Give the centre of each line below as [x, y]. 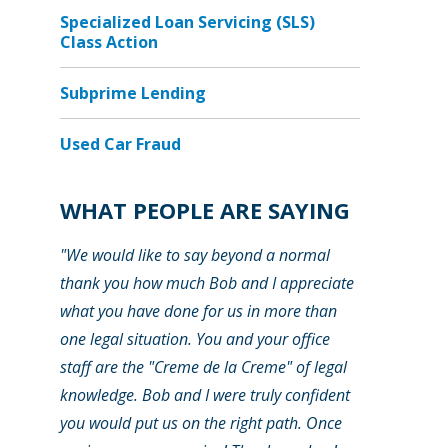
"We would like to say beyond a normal [195, 255]
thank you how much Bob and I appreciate [207, 283]
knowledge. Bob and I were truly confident [205, 395]
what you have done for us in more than [198, 311]
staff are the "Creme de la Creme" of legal [203, 367]
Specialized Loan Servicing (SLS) [187, 22]
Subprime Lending [133, 93]
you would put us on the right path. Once [201, 423]
